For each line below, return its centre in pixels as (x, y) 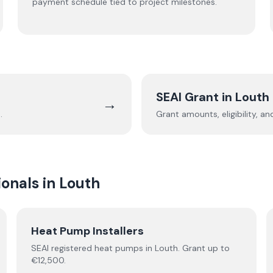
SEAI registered (62, 248)
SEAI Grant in (196, 97)
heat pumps (119, 248)
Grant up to (204, 248)
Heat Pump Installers (87, 231)
